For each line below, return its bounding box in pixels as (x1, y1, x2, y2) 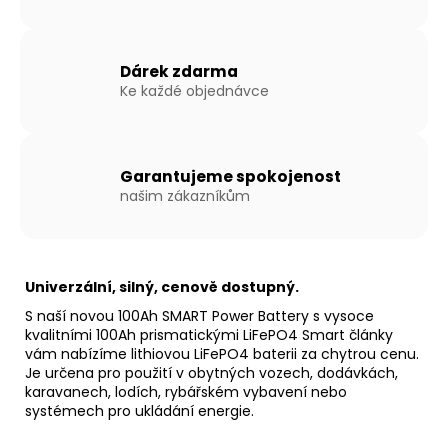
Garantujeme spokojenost (120, 166, 341, 188)
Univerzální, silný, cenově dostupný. (25, 276, 299, 297)
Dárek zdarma (120, 61, 238, 83)
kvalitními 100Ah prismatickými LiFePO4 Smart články (25, 324, 393, 345)
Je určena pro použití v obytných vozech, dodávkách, (25, 362, 398, 383)
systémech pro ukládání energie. (25, 400, 254, 421)
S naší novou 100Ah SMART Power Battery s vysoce (25, 305, 374, 326)
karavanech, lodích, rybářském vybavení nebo (25, 381, 347, 402)
